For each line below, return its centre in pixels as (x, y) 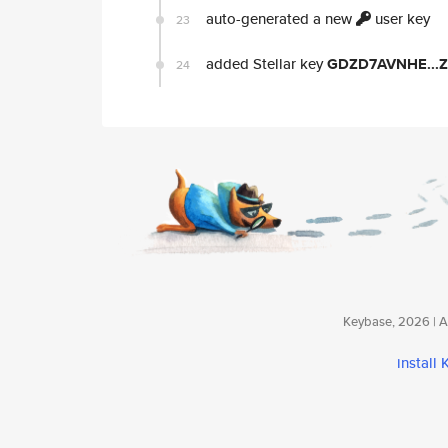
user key (400, 18)
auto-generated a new (279, 18)
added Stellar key (264, 63)
